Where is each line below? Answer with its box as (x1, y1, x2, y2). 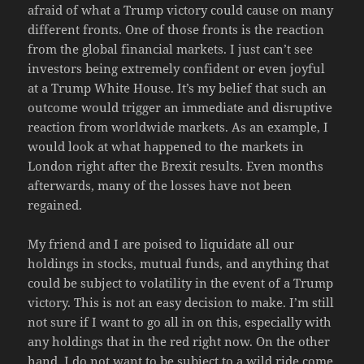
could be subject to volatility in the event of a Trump (28, 275, 334, 292)
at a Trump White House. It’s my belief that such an (28, 80, 327, 97)
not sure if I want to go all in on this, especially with (28, 314, 332, 331)
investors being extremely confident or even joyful (28, 60, 326, 77)
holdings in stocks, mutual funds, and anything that (28, 255, 330, 272)
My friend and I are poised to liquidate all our (28, 236, 295, 253)
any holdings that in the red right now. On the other (28, 333, 331, 350)
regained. (28, 197, 83, 214)
